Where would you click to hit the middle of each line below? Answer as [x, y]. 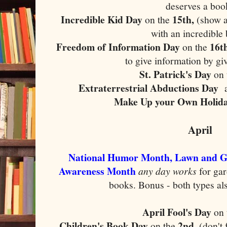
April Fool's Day [177, 212]
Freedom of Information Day [120, 47]
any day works [169, 171]
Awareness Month [99, 171]
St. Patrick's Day [177, 74]
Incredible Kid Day [102, 19]
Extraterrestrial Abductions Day [152, 88]
